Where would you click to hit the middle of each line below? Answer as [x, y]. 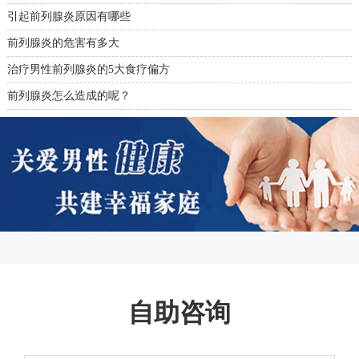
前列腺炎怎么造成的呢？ [69, 96]
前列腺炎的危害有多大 [63, 43]
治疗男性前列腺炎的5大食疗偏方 [88, 70]
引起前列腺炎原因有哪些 [69, 17]
